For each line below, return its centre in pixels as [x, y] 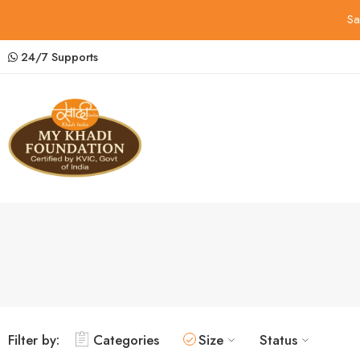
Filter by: [34, 340]
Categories [126, 340]
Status [278, 340]
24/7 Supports [58, 56]
